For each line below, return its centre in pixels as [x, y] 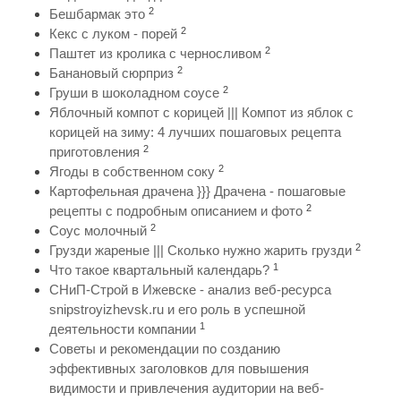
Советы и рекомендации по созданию [165, 349]
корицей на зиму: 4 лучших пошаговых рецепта [195, 132]
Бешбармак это [97, 14]
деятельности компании [123, 329]
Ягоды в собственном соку [132, 172]
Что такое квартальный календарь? [159, 270]
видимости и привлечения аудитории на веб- [187, 388]
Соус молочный [98, 231]
